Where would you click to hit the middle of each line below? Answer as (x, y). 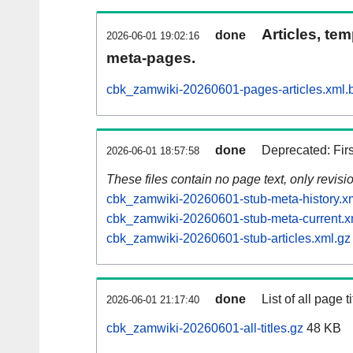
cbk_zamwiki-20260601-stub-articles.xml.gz (229, 239)
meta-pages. (151, 58)
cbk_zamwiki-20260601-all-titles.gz (205, 329)
